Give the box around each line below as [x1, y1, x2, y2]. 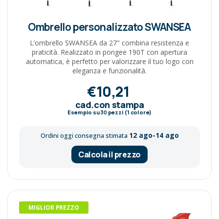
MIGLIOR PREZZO [28, 203, 80, 212]
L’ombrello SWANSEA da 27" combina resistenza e [30, 38, 189, 47]
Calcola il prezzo [78, 149, 141, 160]
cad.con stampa [75, 98, 144, 110]
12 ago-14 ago [129, 130, 179, 140]
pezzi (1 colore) [107, 108, 152, 116]
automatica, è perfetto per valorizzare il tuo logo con [25, 57, 194, 66]
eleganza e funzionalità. [72, 66, 147, 75]
